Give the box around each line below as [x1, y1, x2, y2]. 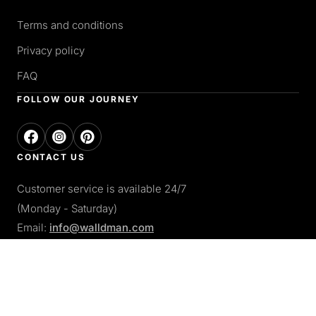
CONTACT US [17, 152, 85, 163]
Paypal [175, 294, 207, 308]
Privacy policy [17, 44, 85, 58]
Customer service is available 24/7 [17, 182, 186, 196]
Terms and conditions [17, 18, 123, 32]
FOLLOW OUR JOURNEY [17, 94, 140, 105]
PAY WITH [17, 265, 69, 276]
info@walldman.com [49, 221, 154, 235]
